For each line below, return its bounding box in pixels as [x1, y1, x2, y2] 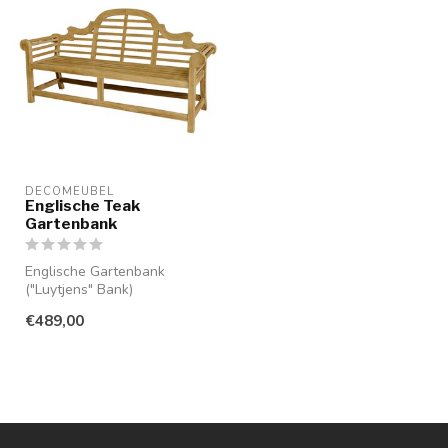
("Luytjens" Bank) [25, 280, 133, 299]
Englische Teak [25, 196, 140, 215]
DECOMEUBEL [25, 184, 114, 199]
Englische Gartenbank [25, 262, 165, 281]
